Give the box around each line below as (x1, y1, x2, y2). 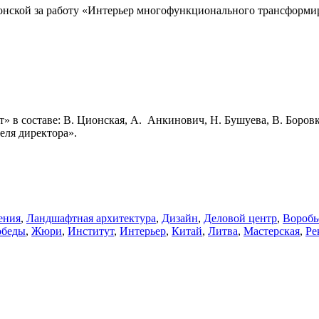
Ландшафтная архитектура (26, 211, 156, 224)
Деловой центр (204, 211, 277, 224)
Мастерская (244, 224, 300, 237)
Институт (68, 224, 114, 237)
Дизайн (162, 211, 198, 224)
